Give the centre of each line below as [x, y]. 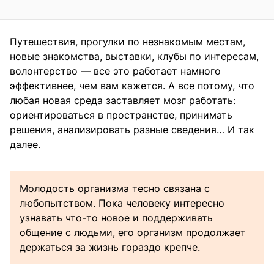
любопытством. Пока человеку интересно [122, 203]
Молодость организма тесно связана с [115, 189]
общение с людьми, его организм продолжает [133, 233]
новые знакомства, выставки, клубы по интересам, [134, 57]
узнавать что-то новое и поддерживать [116, 218]
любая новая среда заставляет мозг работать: [123, 101]
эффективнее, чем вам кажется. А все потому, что [132, 86]
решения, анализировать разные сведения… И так [132, 130]
